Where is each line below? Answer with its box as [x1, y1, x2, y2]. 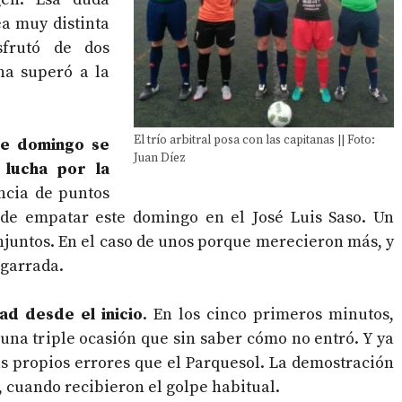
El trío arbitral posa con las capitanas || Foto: [134, 132, 375, 148]
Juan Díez [134, 150, 186, 166]
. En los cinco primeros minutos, [143, 304, 394, 326]
